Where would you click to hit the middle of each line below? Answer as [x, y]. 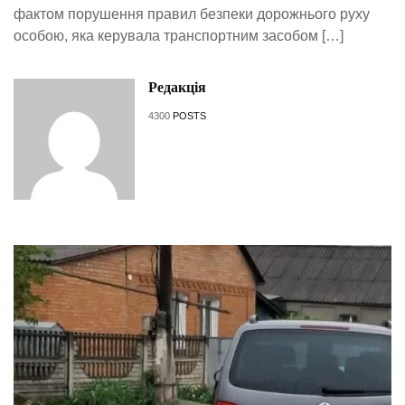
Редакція [177, 87]
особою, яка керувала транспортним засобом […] [179, 35]
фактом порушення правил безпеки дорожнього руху [192, 14]
